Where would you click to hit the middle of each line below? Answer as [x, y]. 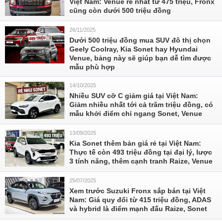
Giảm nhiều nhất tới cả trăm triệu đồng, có [141, 105]
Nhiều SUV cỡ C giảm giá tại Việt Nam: [134, 96]
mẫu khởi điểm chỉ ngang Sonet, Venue [136, 113]
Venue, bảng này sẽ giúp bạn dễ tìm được [140, 58]
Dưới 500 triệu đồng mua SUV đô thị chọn [140, 40]
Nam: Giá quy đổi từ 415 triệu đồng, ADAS [140, 200]
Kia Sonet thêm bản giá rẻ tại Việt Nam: [135, 143]
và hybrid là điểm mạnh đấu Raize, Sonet [138, 209]
